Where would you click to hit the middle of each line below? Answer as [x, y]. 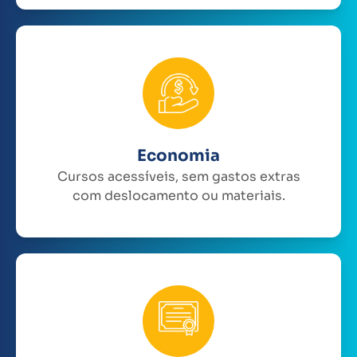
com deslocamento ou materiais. [178, 195]
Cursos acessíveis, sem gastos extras [178, 176]
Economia [178, 155]
